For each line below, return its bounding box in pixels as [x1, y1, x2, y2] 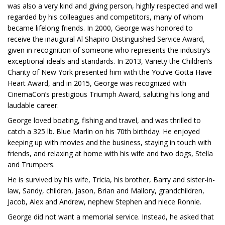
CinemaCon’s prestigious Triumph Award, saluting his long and [8, 89, 209, 99]
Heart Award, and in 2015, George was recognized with [8, 78, 186, 88]
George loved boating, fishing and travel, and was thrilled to [8, 116, 201, 126]
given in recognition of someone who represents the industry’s [8, 45, 210, 55]
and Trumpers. [8, 160, 55, 170]
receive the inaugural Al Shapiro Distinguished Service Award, [8, 34, 205, 44]
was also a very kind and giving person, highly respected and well [8, 1, 217, 11]
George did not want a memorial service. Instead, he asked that [8, 212, 214, 222]
